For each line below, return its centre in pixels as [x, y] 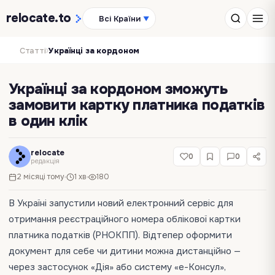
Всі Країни [120, 18]
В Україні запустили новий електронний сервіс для [121, 203]
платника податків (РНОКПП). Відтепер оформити [120, 235]
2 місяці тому [41, 177]
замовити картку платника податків [137, 105]
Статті [33, 51]
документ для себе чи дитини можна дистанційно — [125, 251]
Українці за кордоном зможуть [118, 89]
